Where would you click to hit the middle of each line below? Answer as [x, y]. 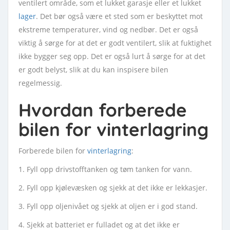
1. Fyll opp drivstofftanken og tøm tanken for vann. [105, 169]
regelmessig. [40, 83]
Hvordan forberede [103, 110]
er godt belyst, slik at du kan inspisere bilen [93, 70]
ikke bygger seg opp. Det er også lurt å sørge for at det [112, 56]
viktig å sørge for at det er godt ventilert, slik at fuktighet [115, 43]
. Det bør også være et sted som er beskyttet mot [119, 16]
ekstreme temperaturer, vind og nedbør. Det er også [108, 30]
